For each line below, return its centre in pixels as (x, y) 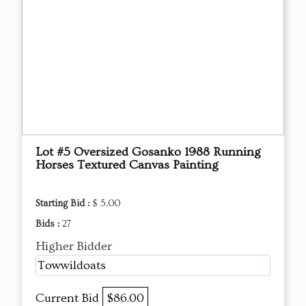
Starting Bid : (64, 203)
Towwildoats (72, 265)
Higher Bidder (74, 246)
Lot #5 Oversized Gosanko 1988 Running (148, 152)
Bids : (49, 224)
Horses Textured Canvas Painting (127, 165)
